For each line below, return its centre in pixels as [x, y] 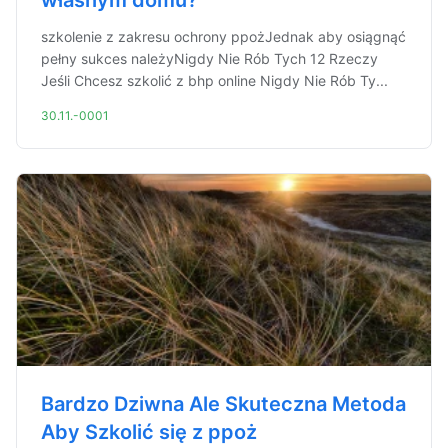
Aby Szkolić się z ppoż [149, 432]
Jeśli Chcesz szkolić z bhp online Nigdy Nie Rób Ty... [214, 80]
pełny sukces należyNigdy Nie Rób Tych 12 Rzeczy [209, 58]
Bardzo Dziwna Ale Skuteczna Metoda [223, 404]
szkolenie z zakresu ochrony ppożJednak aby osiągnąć [223, 36]
